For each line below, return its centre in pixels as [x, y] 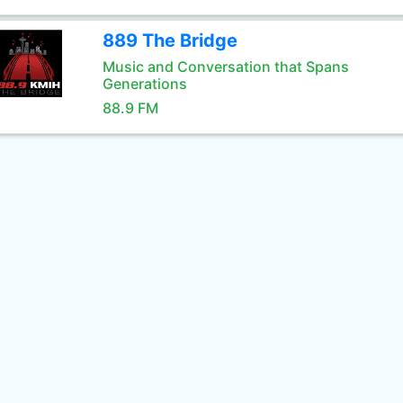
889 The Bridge [170, 40]
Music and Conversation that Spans [225, 67]
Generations [144, 84]
